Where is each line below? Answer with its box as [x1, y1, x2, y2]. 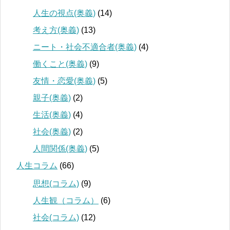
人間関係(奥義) [33, 144, 87, 153]
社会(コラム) [33, 213, 79, 222]
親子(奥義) [33, 93, 71, 102]
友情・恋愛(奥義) [33, 76, 95, 85]
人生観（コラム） [33, 196, 99, 205]
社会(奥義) [33, 127, 71, 136]
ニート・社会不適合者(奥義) [33, 43, 137, 51]
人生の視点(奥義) [33, 9, 95, 17]
